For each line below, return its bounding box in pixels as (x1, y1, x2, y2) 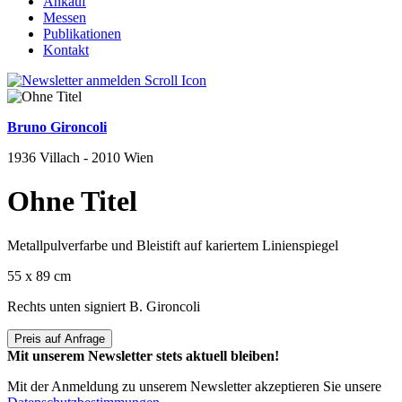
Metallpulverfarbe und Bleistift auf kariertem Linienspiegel (7, 237, 338, 253)
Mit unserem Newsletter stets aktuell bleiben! (7, 347, 279, 363)
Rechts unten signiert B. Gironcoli (7, 298, 200, 314)
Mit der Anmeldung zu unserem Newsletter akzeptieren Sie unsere (7, 378, 381, 394)
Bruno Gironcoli (7, 119, 107, 135)
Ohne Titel (7, 185, 137, 218)
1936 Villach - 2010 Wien (7, 150, 153, 165)
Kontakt (43, 42, 89, 57)
